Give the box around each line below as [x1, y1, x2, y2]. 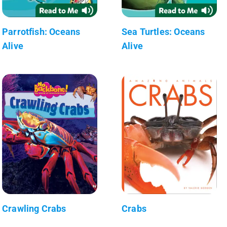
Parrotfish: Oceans [2, 26, 81, 37]
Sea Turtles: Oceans [122, 26, 205, 37]
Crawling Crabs [2, 203, 66, 214]
